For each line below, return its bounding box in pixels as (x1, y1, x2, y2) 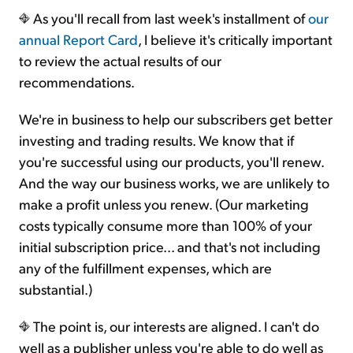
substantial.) (19, 280, 92, 299)
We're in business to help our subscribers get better (19, 110, 333, 128)
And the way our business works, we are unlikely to (19, 173, 329, 192)
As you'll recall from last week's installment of (30, 9, 308, 28)
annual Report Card (19, 30, 138, 49)
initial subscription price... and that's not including (19, 237, 321, 256)
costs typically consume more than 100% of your (19, 216, 312, 235)
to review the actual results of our (19, 51, 221, 70)
